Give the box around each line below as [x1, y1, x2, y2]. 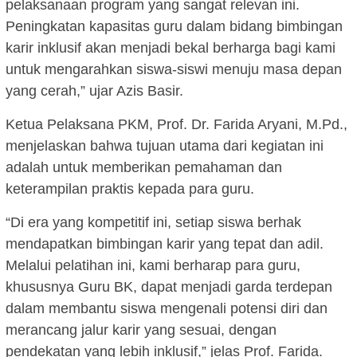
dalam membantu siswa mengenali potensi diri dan [6, 300, 328, 317]
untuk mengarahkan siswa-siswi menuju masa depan [6, 61, 342, 78]
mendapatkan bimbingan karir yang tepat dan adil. [6, 236, 324, 253]
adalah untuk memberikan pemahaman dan [6, 159, 282, 176]
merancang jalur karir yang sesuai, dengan [6, 322, 277, 339]
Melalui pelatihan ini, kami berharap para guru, [6, 257, 300, 274]
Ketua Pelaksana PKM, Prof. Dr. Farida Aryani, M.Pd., [6, 116, 347, 133]
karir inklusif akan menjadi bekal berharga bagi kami [6, 40, 335, 57]
